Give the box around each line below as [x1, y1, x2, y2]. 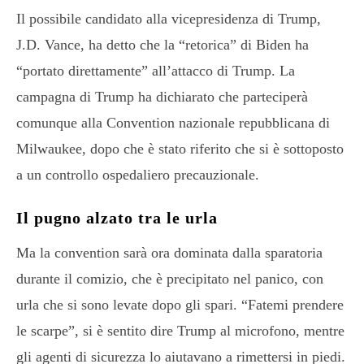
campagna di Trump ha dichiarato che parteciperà [16, 88, 308, 105]
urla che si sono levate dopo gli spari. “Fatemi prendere [16, 296, 344, 313]
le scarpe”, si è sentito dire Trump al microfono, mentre [16, 322, 344, 339]
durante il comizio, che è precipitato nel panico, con [16, 270, 323, 287]
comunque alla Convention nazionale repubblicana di [16, 114, 330, 131]
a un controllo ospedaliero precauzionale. [16, 166, 259, 183]
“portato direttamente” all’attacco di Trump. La [16, 62, 295, 79]
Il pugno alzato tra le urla [16, 208, 218, 227]
